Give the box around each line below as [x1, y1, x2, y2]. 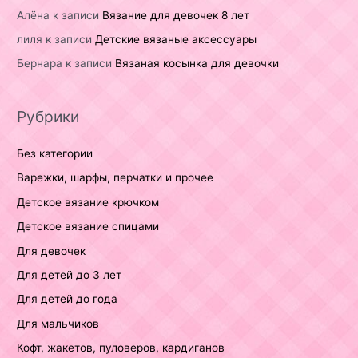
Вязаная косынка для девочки [115, 57, 280, 70]
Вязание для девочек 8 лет [102, 8, 250, 22]
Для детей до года [17, 292, 118, 306]
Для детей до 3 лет [17, 268, 122, 281]
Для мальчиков [17, 316, 100, 330]
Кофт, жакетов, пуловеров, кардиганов [17, 341, 225, 355]
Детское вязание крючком [17, 195, 160, 209]
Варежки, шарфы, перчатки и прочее [17, 171, 214, 185]
